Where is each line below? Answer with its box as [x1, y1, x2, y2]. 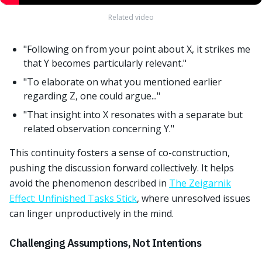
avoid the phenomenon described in [9, 177, 169, 189]
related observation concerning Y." [23, 122, 174, 135]
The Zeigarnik [169, 177, 231, 189]
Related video [108, 12, 154, 22]
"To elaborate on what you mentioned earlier [23, 75, 222, 88]
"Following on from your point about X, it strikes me [23, 43, 250, 56]
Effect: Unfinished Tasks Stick [9, 192, 137, 205]
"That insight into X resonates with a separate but [23, 108, 243, 121]
